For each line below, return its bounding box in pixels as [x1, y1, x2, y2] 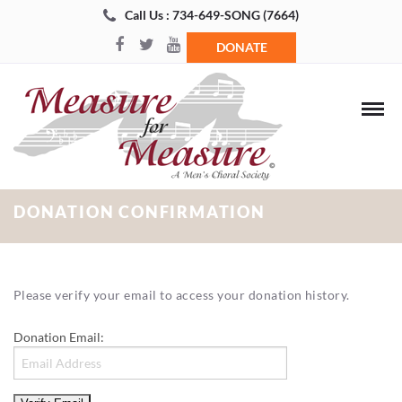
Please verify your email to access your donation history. [13, 287, 350, 302]
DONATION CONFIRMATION [13, 201, 266, 222]
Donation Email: [13, 329, 104, 345]
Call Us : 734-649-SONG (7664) [125, 6, 299, 22]
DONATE [215, 39, 267, 55]
